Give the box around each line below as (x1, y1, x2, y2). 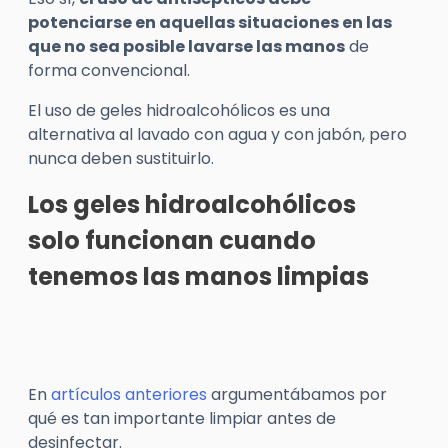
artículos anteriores (51, 383, 207, 406)
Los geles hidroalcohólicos (28, 188, 356, 221)
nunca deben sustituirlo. (28, 147, 214, 170)
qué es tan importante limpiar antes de (28, 407, 336, 430)
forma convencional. (28, 59, 190, 82)
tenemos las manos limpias (28, 260, 369, 293)
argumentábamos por (207, 383, 387, 406)
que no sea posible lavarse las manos (28, 35, 345, 58)
